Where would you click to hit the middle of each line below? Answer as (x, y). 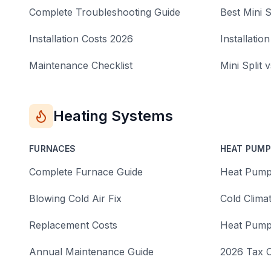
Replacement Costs (73, 225)
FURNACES (53, 149)
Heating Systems (113, 116)
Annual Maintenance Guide (91, 252)
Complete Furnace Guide (86, 172)
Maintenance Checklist (81, 65)
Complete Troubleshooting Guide (105, 12)
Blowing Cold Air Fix (75, 198)
